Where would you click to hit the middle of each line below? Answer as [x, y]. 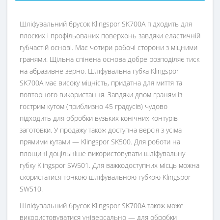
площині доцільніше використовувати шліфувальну [102, 154]
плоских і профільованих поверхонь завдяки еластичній [110, 36]
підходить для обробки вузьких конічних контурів [99, 118]
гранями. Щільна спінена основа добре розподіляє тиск [110, 59]
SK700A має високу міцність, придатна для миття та [101, 83]
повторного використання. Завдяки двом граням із [101, 95]
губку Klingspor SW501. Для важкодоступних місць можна [110, 165]
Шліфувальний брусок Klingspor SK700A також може [102, 206]
